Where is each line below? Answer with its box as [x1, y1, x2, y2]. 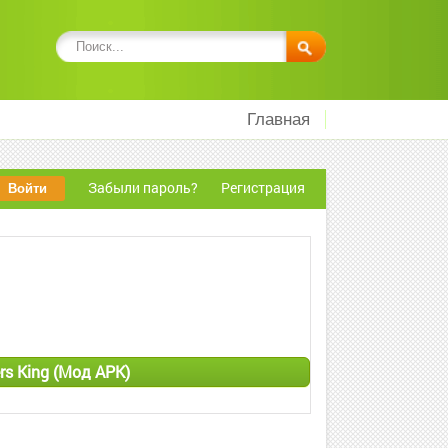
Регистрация [221, 178, 305, 197]
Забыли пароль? [88, 178, 198, 197]
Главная [247, 110, 310, 129]
